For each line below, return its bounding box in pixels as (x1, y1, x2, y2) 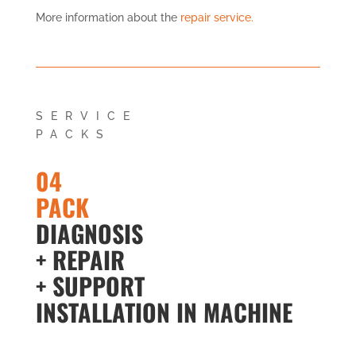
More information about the (35, 10, 180, 24)
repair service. (180, 10, 253, 24)
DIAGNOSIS (35, 215, 143, 251)
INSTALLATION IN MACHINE (35, 293, 292, 330)
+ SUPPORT (35, 267, 145, 304)
